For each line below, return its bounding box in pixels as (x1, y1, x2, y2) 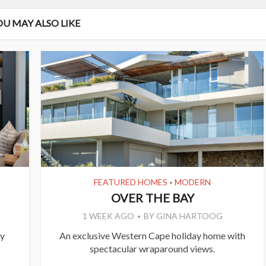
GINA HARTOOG (156, 211, 223, 221)
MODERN (175, 177, 211, 188)
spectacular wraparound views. (90, 243, 215, 255)
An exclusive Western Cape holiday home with (59, 230, 245, 242)
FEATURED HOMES (94, 177, 167, 188)
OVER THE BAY (110, 191, 194, 205)
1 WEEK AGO (82, 211, 134, 221)
